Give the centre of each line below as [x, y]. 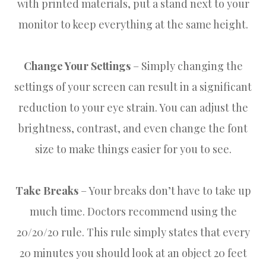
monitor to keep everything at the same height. [133, 24]
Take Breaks [47, 190]
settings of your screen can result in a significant [133, 86]
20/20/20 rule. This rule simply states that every [133, 232]
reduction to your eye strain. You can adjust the [133, 107]
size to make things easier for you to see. [133, 149]
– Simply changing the [186, 66]
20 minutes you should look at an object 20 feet [133, 253]
